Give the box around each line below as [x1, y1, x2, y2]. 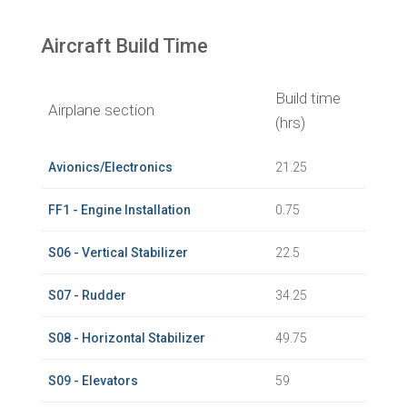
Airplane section [48, 101, 154, 119]
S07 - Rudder [48, 288, 126, 303]
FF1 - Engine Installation [48, 203, 191, 217]
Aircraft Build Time [41, 35, 208, 57]
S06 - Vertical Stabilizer [48, 245, 188, 260]
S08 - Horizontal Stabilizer [48, 331, 205, 345]
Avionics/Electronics [48, 160, 173, 174]
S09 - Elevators [48, 373, 138, 388]
